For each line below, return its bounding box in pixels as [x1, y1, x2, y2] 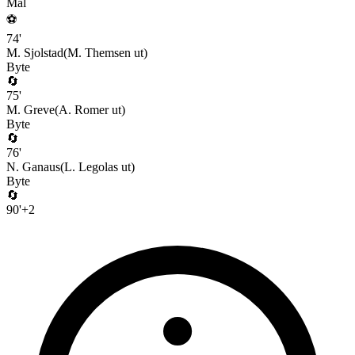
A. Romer [59, 103, 109, 117]
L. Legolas [64, 160, 118, 174]
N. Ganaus [6, 160, 60, 174]
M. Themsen [67, 46, 131, 60]
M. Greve [6, 103, 55, 117]
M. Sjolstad [6, 46, 63, 60]
